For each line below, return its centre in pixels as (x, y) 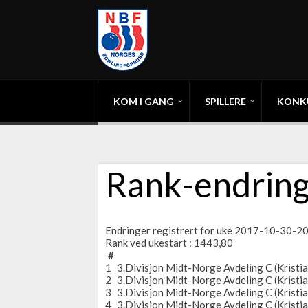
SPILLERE (225, 101)
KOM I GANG (144, 101)
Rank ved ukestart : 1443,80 (169, 243)
